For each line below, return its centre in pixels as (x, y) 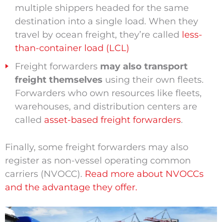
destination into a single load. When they (106, 22)
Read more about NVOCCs (144, 174)
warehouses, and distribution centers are (106, 107)
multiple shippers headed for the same (102, 8)
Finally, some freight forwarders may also (96, 147)
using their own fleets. (153, 80)
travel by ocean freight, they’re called (98, 35)
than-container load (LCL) (72, 48)
